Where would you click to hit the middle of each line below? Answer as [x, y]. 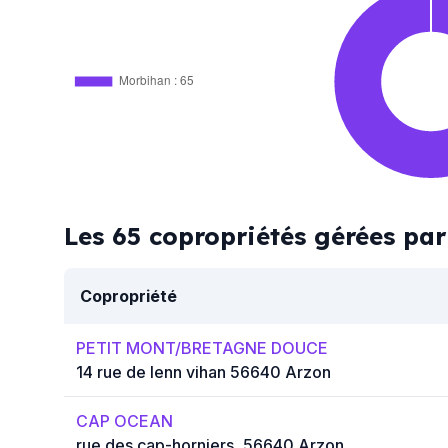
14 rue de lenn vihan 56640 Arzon [203, 372]
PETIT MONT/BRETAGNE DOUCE [202, 348]
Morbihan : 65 [157, 79]
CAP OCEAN [124, 421]
